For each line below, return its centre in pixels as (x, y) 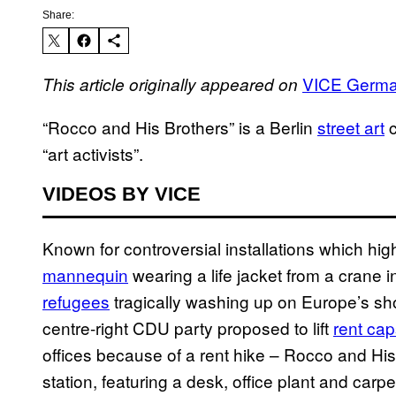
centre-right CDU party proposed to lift (188, 328)
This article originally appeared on (170, 84)
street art (351, 127)
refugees (76, 301)
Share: (58, 15)
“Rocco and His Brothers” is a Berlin (180, 127)
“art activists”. (93, 154)
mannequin (85, 275)
